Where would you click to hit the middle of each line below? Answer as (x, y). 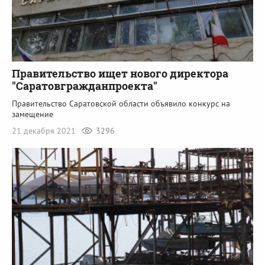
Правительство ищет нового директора (120, 73)
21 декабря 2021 (45, 130)
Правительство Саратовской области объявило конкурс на (121, 103)
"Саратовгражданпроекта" (85, 85)
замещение (33, 114)
